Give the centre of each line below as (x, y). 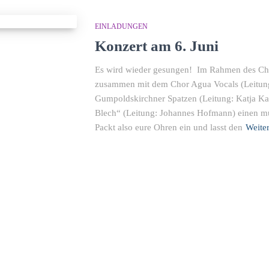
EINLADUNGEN (121, 26)
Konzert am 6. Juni (156, 46)
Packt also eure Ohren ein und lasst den (168, 127)
